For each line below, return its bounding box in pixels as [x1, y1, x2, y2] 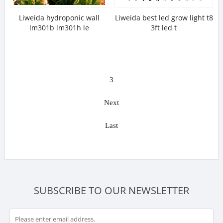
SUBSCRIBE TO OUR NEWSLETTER [33, 184, 189, 197]
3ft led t [151, 23, 177, 32]
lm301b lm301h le [29, 23, 90, 32]
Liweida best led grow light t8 [114, 13, 213, 22]
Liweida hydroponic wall [19, 13, 100, 22]
